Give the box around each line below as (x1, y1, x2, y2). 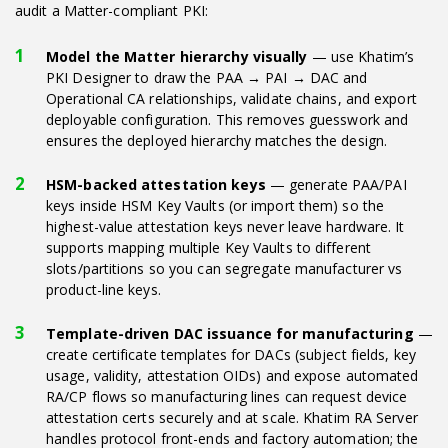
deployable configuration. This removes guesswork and (46, 109, 409, 129)
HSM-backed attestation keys (46, 174, 266, 194)
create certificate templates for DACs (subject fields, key (46, 344, 416, 364)
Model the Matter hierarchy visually (46, 46, 308, 66)
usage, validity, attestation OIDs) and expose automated (46, 365, 419, 385)
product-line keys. (46, 279, 161, 299)
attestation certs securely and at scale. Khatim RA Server (46, 407, 418, 427)
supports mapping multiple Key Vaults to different (46, 237, 371, 257)
